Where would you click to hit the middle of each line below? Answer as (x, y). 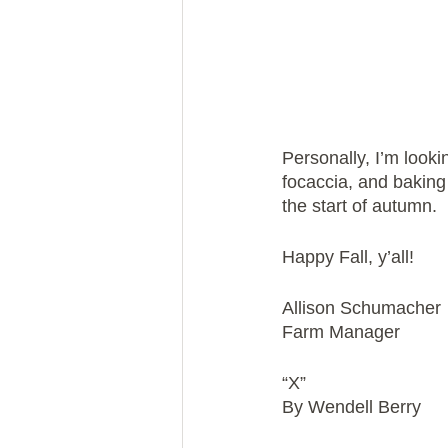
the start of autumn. (359, 206)
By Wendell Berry (351, 407)
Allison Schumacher (361, 308)
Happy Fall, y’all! (348, 257)
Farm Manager (341, 332)
